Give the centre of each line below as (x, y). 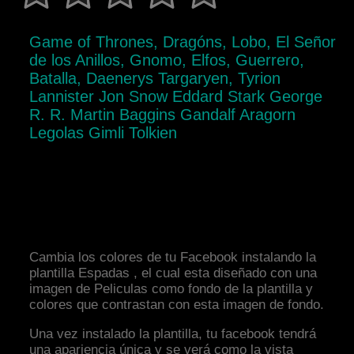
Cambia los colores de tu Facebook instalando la (173, 258)
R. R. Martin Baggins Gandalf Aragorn (163, 115)
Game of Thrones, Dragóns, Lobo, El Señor (183, 42)
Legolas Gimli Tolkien (104, 133)
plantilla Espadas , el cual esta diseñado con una (173, 273)
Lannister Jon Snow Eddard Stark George (176, 97)
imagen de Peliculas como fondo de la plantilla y (171, 289)
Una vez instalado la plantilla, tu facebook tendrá (173, 334)
